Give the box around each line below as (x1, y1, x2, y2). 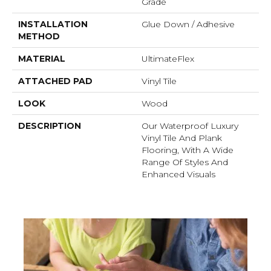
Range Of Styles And (142, 157, 228, 168)
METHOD (18, 31, 60, 42)
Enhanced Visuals (142, 169, 215, 180)
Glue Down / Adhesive (142, 19, 235, 30)
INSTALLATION (18, 19, 88, 30)
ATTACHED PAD (18, 76, 93, 87)
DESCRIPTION (18, 120, 81, 132)
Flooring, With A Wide (142, 145, 233, 156)
